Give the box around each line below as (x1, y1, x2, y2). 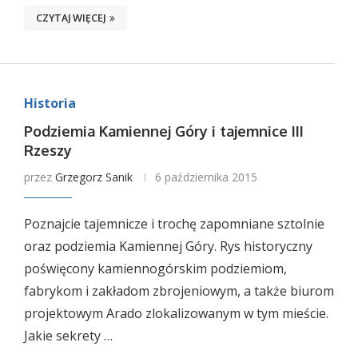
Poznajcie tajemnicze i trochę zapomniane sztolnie (23, 215, 324, 233)
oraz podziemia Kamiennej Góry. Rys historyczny (23, 237, 312, 255)
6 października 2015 (154, 169, 257, 185)
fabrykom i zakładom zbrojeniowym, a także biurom (23, 282, 334, 300)
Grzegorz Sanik (54, 169, 133, 185)
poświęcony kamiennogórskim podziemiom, (23, 260, 287, 277)
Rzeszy (23, 141, 72, 159)
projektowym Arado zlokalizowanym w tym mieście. (23, 304, 328, 322)
